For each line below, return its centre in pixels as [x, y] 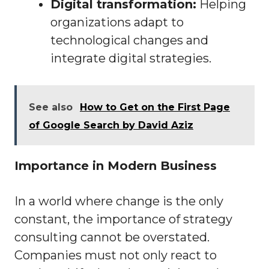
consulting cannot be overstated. [112, 237]
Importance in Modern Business [116, 166]
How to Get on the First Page [155, 107]
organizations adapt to [117, 23]
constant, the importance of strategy [123, 219]
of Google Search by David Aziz [111, 125]
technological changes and [129, 41]
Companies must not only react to [116, 255]
